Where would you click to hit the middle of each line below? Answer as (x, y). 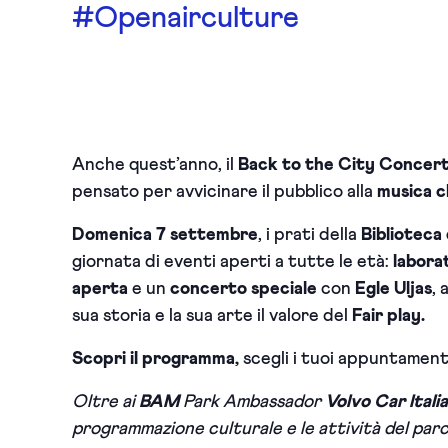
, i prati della (307, 235)
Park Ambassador (252, 402)
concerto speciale (243, 289)
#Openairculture (185, 18)
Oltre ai (105, 402)
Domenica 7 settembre (165, 235)
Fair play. (390, 316)
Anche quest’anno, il (155, 165)
